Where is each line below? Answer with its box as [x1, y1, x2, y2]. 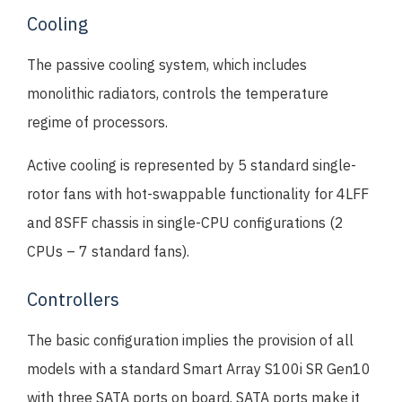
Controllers [27, 287, 119, 312]
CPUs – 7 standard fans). [27, 242, 189, 261]
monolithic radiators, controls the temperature [27, 84, 328, 103]
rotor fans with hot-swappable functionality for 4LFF [27, 185, 369, 204]
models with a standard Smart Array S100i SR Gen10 [27, 360, 371, 379]
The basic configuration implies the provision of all [27, 331, 354, 350]
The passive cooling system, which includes [27, 56, 307, 74]
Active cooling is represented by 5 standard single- [27, 156, 356, 175]
